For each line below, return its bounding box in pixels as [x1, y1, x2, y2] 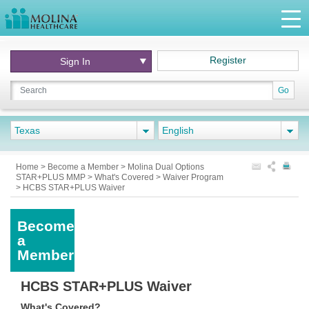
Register [210, 54, 247, 66]
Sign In [60, 56, 99, 67]
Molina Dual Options [128, 162, 204, 172]
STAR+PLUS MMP [16, 172, 88, 182]
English [162, 125, 194, 136]
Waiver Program [163, 172, 223, 182]
